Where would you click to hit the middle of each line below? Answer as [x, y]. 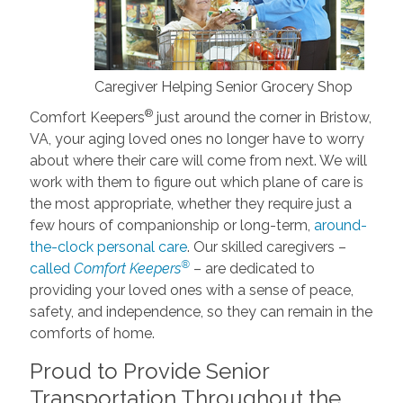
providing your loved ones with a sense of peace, [191, 291]
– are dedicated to [252, 269]
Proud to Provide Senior [149, 372]
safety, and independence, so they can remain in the [201, 312]
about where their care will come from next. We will [198, 161]
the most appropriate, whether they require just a [190, 204]
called [51, 269]
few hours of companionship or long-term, [171, 226]
